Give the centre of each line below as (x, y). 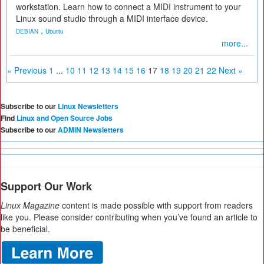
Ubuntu (54, 31)
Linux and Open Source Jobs (65, 118)
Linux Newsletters (88, 106)
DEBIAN (27, 31)
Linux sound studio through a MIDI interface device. (112, 18)
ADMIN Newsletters (91, 130)
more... (235, 43)
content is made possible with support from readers (156, 205)
